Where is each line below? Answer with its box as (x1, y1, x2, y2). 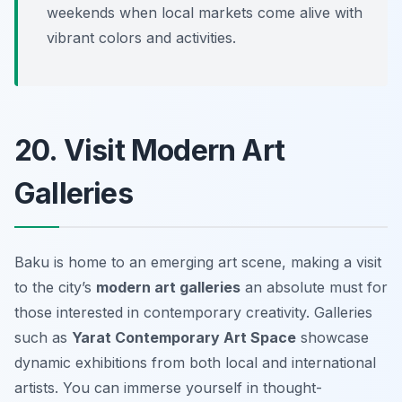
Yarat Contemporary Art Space (72, 328, 296, 346)
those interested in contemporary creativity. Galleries (14, 302, 372, 321)
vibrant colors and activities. (47, 28, 236, 47)
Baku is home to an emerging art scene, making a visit (14, 252, 381, 271)
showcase (296, 328, 369, 346)
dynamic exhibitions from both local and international (14, 353, 376, 371)
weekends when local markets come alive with (47, 3, 363, 22)
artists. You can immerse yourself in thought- (14, 378, 322, 397)
